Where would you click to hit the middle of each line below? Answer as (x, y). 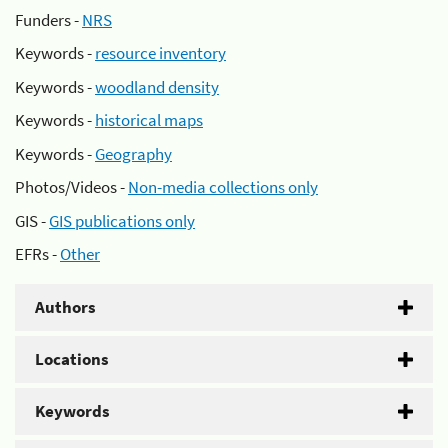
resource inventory (160, 53)
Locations (72, 359)
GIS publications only (122, 220)
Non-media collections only (223, 187)
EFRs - (37, 254)
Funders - (48, 19)
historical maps (149, 120)
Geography (133, 153)
